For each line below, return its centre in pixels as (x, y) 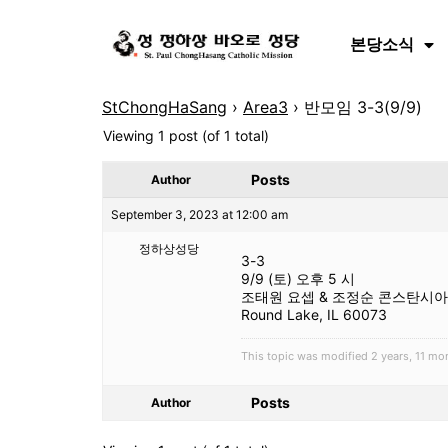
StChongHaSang (164, 107)
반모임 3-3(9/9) (363, 107)
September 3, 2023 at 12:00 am (199, 214)
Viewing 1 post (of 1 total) (186, 135)
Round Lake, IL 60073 (314, 314)
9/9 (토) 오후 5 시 (298, 278)
